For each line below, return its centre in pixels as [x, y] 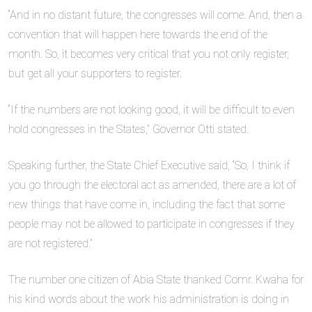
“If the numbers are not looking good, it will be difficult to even [151, 110]
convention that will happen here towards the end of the [138, 35]
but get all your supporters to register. [95, 74]
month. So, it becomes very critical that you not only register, [149, 54]
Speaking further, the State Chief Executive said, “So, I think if [149, 166]
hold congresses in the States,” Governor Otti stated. [128, 130]
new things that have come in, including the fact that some [147, 205]
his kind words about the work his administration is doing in [149, 299]
